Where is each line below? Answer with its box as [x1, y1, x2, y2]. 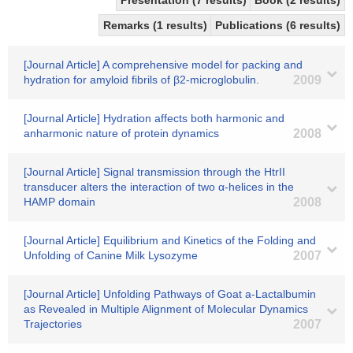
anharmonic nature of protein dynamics [24, 127, 219, 139]
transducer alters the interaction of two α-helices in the [24, 180, 294, 193]
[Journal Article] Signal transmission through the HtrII [24, 165, 285, 178]
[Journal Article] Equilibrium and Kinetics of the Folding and [24, 234, 316, 247]
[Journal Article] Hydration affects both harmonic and [24, 112, 284, 124]
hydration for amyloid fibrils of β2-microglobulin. [24, 73, 259, 86]
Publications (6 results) [215, 19, 340, 32]
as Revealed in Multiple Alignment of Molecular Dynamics [24, 303, 308, 315]
